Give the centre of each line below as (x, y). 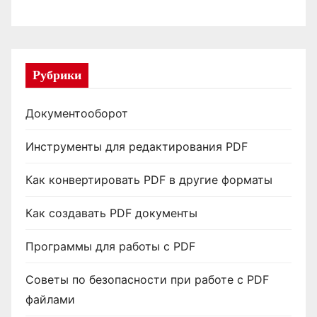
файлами (50, 300)
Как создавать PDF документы (111, 213)
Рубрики (57, 75)
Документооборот (77, 114)
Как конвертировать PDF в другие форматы (149, 180)
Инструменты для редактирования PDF (137, 147)
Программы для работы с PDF (110, 247)
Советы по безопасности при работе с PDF (147, 280)
